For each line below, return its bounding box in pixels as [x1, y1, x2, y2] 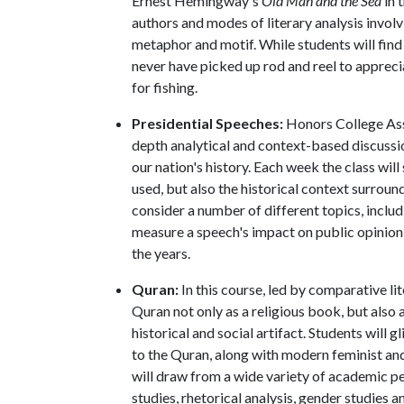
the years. [132, 244, 190, 262]
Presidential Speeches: [132, 115, 286, 132]
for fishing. [132, 78, 197, 96]
